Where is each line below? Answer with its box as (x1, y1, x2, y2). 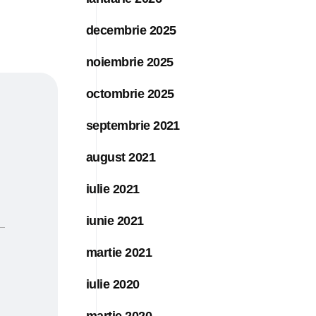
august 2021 (86, 150, 156, 164)
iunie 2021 (86, 213, 144, 228)
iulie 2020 (86, 276, 140, 291)
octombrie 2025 (86, 86, 174, 101)
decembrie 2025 (86, 23, 176, 37)
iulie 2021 (86, 181, 140, 196)
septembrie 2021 (86, 118, 180, 133)
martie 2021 (86, 245, 152, 260)
